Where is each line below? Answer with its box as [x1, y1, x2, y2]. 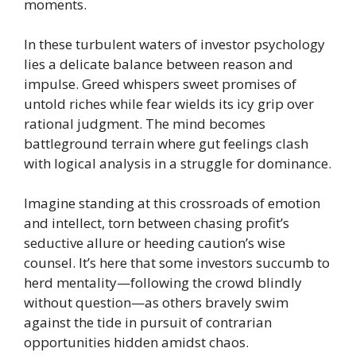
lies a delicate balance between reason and [24, 54, 293, 73]
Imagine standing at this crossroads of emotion [24, 193, 320, 212]
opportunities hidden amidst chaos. [24, 332, 249, 351]
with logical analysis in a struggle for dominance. [24, 153, 331, 172]
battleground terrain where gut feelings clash [24, 133, 308, 153]
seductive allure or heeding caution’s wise [24, 233, 285, 252]
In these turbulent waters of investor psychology [24, 34, 325, 53]
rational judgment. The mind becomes [24, 114, 265, 133]
